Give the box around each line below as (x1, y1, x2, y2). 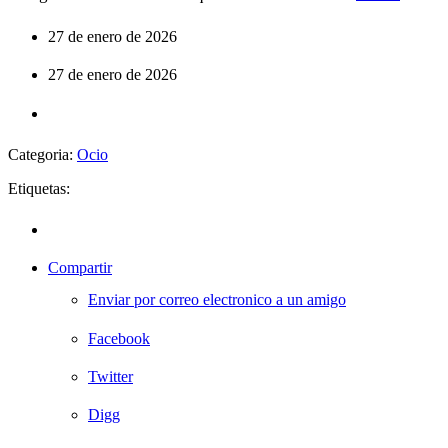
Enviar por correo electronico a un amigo (88, 291, 346, 309)
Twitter (88, 367, 133, 385)
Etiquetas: (8, 179, 70, 197)
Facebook (88, 329, 150, 347)
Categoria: (8, 145, 77, 163)
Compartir (48, 259, 112, 277)
